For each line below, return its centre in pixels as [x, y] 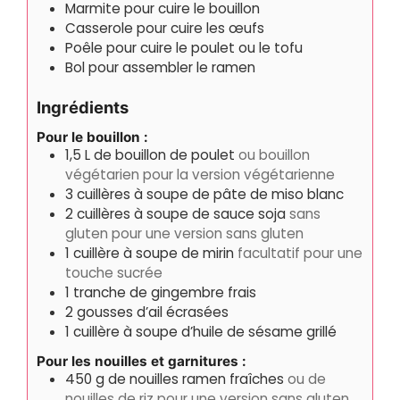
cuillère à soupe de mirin [154, 253]
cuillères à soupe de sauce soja [181, 213]
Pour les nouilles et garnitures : [142, 362]
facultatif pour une [300, 253]
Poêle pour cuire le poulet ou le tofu [184, 47]
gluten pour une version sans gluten [184, 233]
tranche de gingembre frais [165, 292]
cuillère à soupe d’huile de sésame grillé [205, 331]
